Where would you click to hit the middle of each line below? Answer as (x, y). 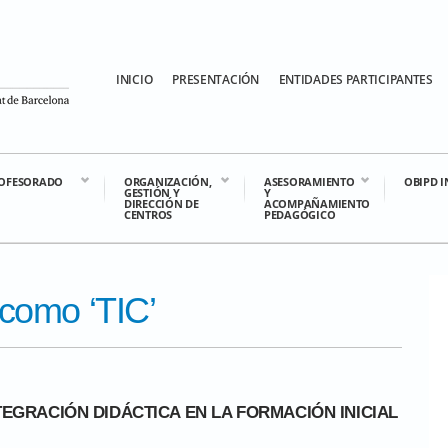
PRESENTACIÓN (215, 80)
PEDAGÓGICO (300, 214)
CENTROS (148, 214)
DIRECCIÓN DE (161, 203)
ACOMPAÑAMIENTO (317, 203)
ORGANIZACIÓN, (168, 181)
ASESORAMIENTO (309, 181)
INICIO (134, 80)
